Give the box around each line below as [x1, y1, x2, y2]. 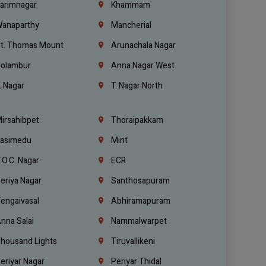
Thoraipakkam [109, 113, 163, 126]
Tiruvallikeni [109, 235, 155, 248]
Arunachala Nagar [109, 39, 176, 52]
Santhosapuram [109, 174, 170, 187]
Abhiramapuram [109, 194, 170, 207]
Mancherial [109, 18, 151, 31]
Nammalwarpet [109, 214, 167, 227]
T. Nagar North [109, 79, 163, 92]
